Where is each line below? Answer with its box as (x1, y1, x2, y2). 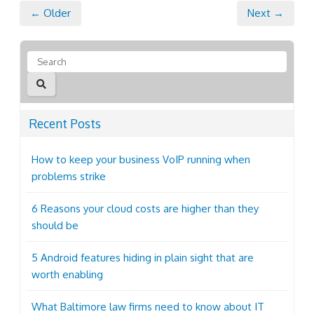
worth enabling (32, 268, 103, 282)
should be (32, 219, 78, 233)
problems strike (32, 170, 106, 184)
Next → (247, 6, 284, 20)
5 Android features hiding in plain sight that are (32, 251, 254, 265)
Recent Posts (29, 116, 101, 132)
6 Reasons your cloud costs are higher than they (32, 202, 259, 216)
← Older (30, 6, 71, 20)
